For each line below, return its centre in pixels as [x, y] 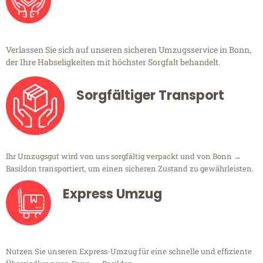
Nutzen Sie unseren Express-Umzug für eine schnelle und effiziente [129, 252]
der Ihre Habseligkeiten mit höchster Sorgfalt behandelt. [113, 62]
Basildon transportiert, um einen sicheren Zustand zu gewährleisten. [130, 169]
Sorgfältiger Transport [150, 96]
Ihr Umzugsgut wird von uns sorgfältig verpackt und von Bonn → [124, 156]
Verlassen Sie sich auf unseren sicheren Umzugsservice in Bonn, [129, 50]
